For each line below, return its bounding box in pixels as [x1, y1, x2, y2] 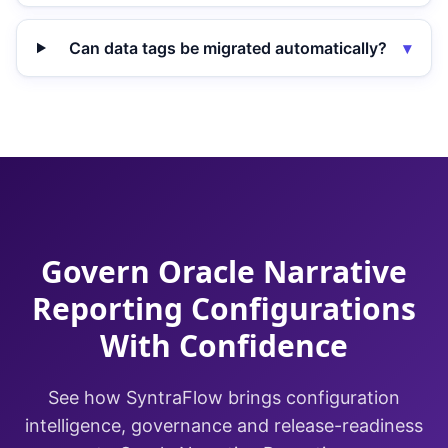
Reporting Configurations [32, 288, 416, 329]
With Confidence [100, 325, 348, 366]
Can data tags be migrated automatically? [69, 38, 388, 58]
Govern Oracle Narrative [41, 251, 407, 292]
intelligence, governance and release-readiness [25, 415, 423, 436]
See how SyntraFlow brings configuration [48, 387, 400, 408]
